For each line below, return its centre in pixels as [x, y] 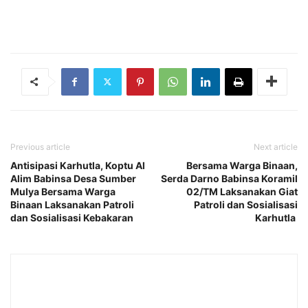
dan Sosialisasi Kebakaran [73, 217]
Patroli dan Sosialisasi [246, 204]
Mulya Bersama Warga [63, 191]
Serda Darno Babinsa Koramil [229, 178]
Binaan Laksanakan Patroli [72, 204]
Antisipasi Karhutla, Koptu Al [78, 165]
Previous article [40, 146]
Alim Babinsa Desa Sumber [73, 178]
